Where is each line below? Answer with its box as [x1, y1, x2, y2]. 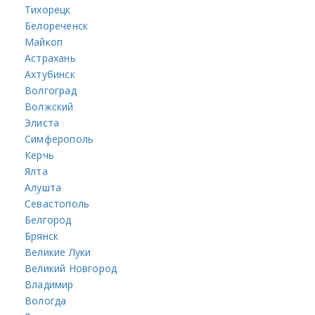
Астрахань [25, 51, 76, 65]
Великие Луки [25, 245, 91, 259]
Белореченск [25, 18, 89, 32]
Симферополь [25, 131, 94, 146]
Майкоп [25, 34, 63, 49]
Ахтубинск [25, 67, 75, 81]
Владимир [25, 277, 74, 291]
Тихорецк [25, 2, 71, 16]
